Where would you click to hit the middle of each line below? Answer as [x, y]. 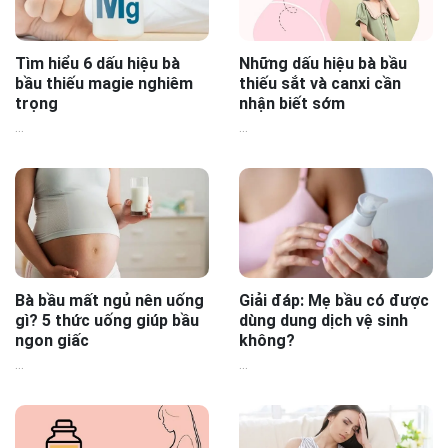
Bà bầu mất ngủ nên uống [109, 300]
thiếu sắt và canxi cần [320, 84]
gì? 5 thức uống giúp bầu [107, 320]
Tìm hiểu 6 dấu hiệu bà [97, 64]
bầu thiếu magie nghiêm [104, 84]
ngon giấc [52, 340]
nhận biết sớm [292, 104]
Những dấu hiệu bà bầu [323, 64]
